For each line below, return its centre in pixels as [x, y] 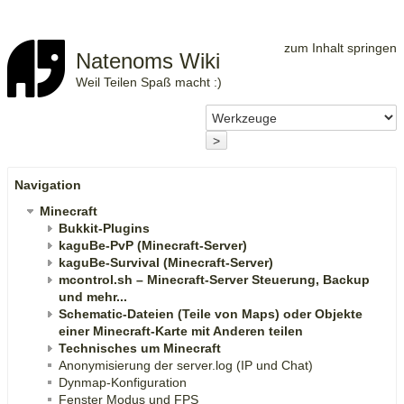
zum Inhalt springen [340, 48]
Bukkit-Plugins [104, 228]
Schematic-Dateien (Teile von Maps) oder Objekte [211, 313]
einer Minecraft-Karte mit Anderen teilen [181, 331]
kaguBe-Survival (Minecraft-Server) [166, 262]
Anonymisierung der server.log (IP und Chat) [186, 365]
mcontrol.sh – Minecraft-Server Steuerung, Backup [214, 279]
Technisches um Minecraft [140, 348]
